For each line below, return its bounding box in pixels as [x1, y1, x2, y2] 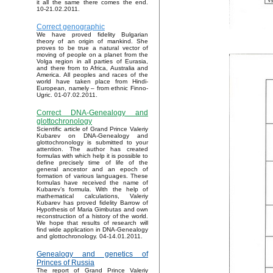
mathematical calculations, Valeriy [37, 193, 148, 200]
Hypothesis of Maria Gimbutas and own [37, 206, 148, 213]
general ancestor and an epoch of [37, 166, 148, 173]
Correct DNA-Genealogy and [37, 108, 148, 118]
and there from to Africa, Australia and [37, 65, 148, 72]
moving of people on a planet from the [37, 51, 148, 58]
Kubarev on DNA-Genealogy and [37, 132, 148, 140]
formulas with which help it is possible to [37, 152, 148, 160]
